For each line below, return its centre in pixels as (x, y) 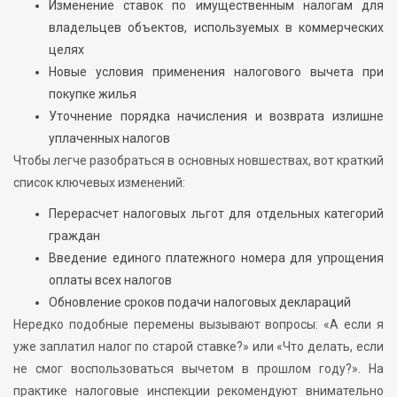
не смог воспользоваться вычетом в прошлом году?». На (198, 369)
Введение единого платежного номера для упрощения (216, 258)
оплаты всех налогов (110, 280)
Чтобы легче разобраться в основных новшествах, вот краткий (198, 161)
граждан (74, 236)
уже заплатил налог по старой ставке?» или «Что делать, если (198, 347)
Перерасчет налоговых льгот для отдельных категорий (216, 214)
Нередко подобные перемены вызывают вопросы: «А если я (198, 325)
